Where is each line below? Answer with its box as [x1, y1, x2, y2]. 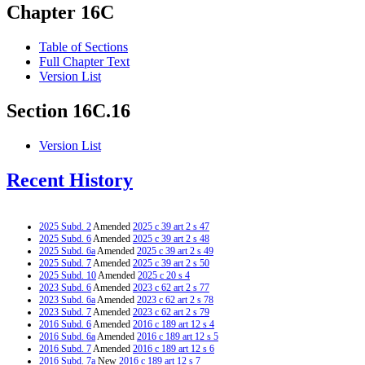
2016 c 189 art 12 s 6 [133, 342, 214, 354]
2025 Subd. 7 [39, 257, 91, 269]
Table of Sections [39, 40, 128, 55]
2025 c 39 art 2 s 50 [133, 257, 209, 269]
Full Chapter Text [39, 55, 130, 69]
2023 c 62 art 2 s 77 [133, 281, 209, 293]
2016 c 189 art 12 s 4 [133, 318, 214, 330]
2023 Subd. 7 [39, 306, 91, 318]
